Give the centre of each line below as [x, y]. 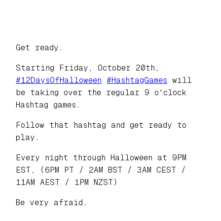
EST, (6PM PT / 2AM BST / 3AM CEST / [101, 170]
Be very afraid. [52, 203]
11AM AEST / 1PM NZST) [67, 183]
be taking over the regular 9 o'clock [101, 93]
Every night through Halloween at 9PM [101, 158]
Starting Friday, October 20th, [88, 68]
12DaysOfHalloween [61, 80]
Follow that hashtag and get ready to [101, 125]
